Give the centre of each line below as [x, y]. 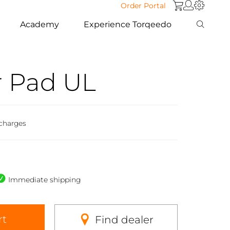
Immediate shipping [44, 179]
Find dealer [124, 219]
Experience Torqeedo [128, 24]
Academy [40, 24]
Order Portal [143, 6]
